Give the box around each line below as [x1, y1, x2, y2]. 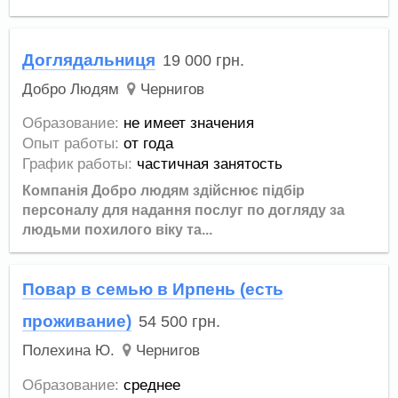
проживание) [22, 312, 132, 330]
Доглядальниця [22, 50, 156, 69]
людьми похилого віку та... [22, 222, 213, 238]
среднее [123, 376, 181, 394]
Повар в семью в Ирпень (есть [22, 280, 284, 299]
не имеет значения [123, 115, 255, 132]
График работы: [22, 155, 133, 173]
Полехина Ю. [22, 342, 115, 359]
